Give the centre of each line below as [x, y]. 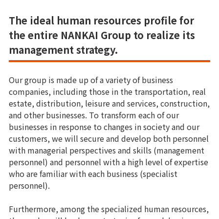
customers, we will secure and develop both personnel [109, 139]
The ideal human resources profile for [101, 21]
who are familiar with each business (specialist [93, 174]
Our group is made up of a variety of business [91, 80]
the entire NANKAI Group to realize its [102, 35]
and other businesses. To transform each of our [94, 115]
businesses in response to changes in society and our [104, 127]
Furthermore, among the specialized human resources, [109, 209]
